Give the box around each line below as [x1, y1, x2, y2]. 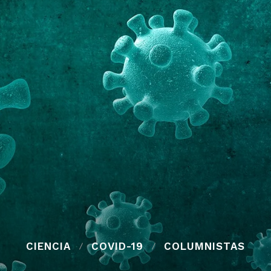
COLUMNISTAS [164, 240, 245, 252]
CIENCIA [26, 240, 71, 252]
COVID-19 [91, 240, 143, 252]
